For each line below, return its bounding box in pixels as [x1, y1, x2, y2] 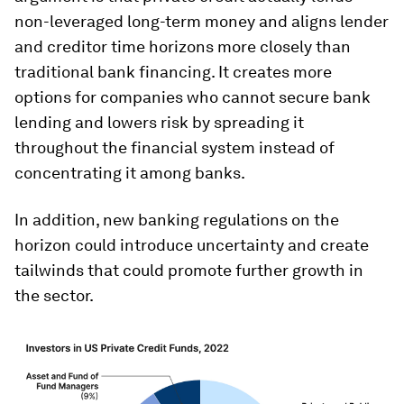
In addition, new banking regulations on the [14, 210, 339, 230]
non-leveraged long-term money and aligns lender [14, 12, 389, 32]
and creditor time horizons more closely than [14, 37, 351, 57]
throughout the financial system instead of [14, 138, 335, 158]
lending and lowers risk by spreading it [14, 113, 304, 133]
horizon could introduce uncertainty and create [14, 235, 369, 255]
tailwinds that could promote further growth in [14, 261, 363, 280]
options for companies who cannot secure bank [14, 87, 371, 107]
